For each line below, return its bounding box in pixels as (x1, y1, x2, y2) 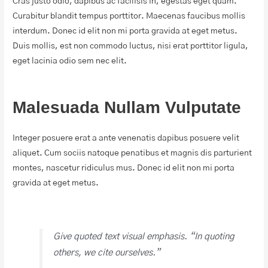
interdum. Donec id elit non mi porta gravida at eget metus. (13, 27, 238, 36)
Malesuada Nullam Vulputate (13, 98, 242, 117)
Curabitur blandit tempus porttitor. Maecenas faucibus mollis (13, 12, 246, 21)
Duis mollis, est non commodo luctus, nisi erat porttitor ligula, (13, 42, 249, 51)
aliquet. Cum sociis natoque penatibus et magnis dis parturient (13, 148, 252, 157)
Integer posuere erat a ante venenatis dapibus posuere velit (13, 133, 240, 142)
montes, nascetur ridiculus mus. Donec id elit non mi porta (13, 163, 235, 172)
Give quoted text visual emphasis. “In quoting (53, 232, 235, 241)
